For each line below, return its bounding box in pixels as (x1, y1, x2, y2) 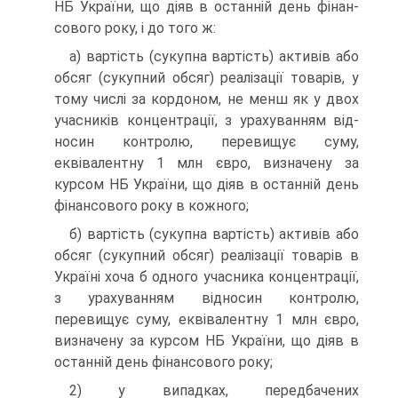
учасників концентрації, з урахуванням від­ (54, 112, 359, 130)
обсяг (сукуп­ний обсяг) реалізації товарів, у (54, 69, 359, 87)
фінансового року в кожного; (54, 197, 249, 215)
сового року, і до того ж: (54, 20, 216, 37)
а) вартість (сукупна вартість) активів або (69, 48, 359, 66)
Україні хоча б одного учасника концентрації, (54, 268, 359, 286)
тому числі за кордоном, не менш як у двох (54, 91, 359, 108)
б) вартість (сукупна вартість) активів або (69, 226, 359, 243)
